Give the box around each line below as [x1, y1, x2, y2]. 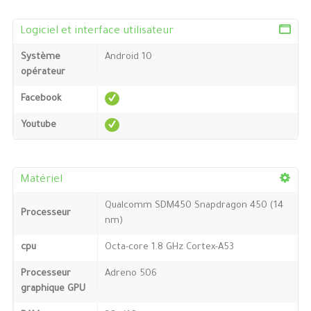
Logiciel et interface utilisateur [19, 25, 174, 37]
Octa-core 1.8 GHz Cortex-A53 [104, 242, 234, 253]
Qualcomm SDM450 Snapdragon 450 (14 [104, 200, 283, 211]
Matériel [19, 174, 62, 186]
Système [20, 51, 60, 62]
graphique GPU [20, 283, 85, 294]
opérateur [20, 67, 65, 78]
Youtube [20, 119, 56, 131]
